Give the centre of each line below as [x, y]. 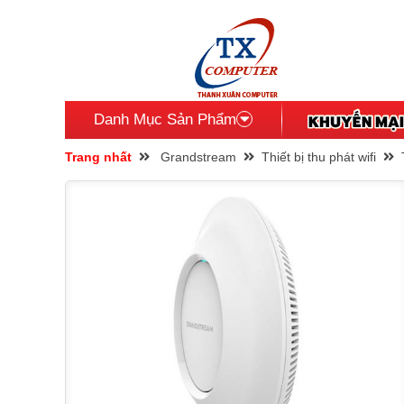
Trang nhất [98, 157]
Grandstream [198, 157]
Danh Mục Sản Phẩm [165, 119]
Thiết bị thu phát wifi [319, 157]
